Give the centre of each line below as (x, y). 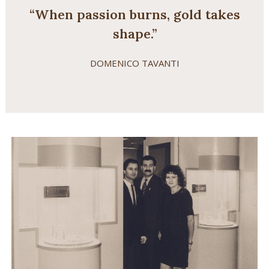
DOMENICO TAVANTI (134, 63)
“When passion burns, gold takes (134, 14)
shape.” (134, 33)
